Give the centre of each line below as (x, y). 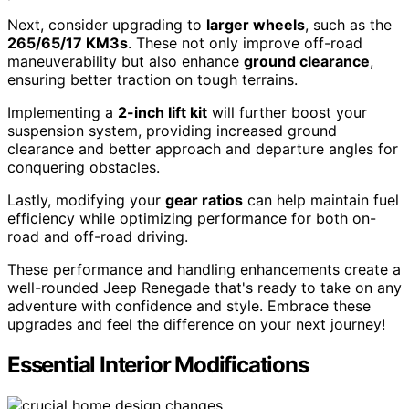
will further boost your (287, 113)
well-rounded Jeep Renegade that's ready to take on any (204, 288)
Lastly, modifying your (86, 200)
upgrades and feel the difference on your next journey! (196, 325)
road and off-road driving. (98, 237)
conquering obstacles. (84, 168)
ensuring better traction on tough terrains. (152, 80)
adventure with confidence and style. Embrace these (189, 306)
